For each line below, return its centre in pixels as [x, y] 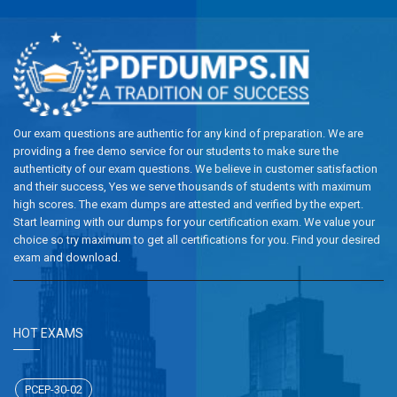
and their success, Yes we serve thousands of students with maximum [192, 186]
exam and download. [67, 257]
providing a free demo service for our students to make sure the [176, 151]
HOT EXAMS [48, 333]
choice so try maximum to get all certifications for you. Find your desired [197, 239]
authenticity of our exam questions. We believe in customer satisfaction [195, 168]
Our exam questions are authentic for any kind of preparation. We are [188, 133]
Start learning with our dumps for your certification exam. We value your [194, 222]
